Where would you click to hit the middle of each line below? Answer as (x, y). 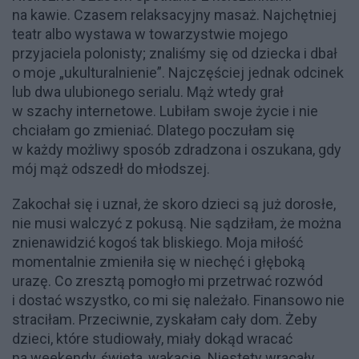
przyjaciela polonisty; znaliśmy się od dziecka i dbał (175, 53)
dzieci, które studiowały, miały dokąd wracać (152, 338)
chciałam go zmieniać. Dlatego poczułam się (153, 130)
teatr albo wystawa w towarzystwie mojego (150, 34)
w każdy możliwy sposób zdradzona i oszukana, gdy (177, 149)
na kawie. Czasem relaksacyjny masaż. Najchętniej (174, 14)
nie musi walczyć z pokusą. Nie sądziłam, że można (177, 223)
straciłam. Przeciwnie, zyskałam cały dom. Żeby (165, 319)
